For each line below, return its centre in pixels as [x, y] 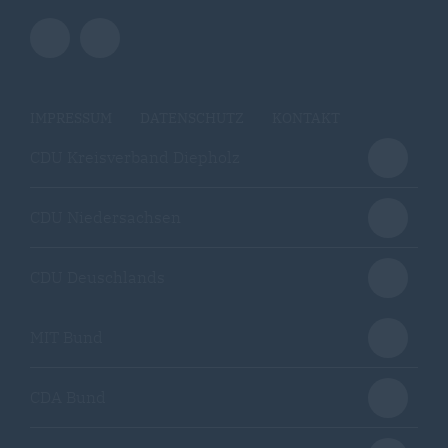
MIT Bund [66, 336]
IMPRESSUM [71, 117]
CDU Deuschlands [97, 276]
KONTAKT [306, 117]
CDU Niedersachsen [105, 216]
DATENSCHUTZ [192, 117]
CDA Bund [68, 396]
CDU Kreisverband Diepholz [135, 156]
